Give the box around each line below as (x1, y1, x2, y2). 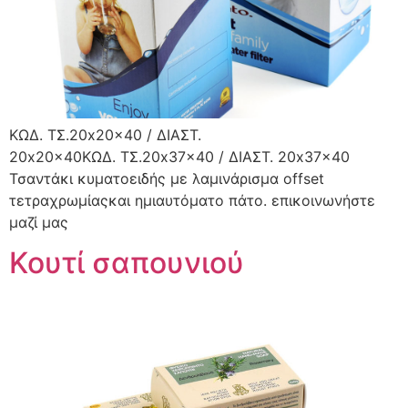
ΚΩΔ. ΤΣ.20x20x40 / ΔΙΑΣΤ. (9, 125, 201, 144)
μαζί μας (9, 212, 68, 231)
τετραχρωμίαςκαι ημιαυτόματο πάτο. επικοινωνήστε (9, 190, 375, 209)
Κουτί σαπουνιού (9, 244, 244, 280)
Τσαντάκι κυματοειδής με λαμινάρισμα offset (9, 168, 324, 188)
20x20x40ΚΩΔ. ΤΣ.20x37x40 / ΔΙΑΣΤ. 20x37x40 (9, 147, 350, 166)
